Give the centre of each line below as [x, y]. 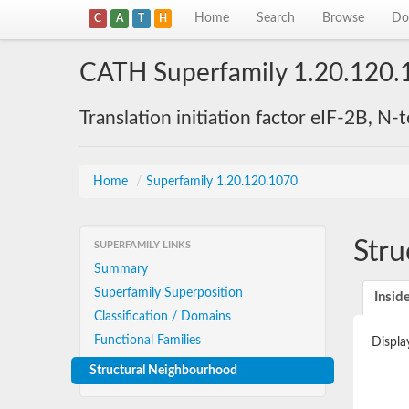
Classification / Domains [163, 317]
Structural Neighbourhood [163, 371]
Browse [344, 18]
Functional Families [147, 341]
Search [276, 18]
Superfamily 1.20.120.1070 [222, 182]
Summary [121, 269]
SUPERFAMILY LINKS [142, 245]
